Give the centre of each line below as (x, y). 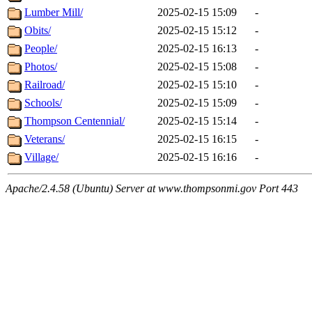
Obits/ (38, 31)
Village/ (41, 157)
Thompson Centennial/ (75, 121)
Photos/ (41, 67)
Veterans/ (45, 139)
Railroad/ (45, 85)
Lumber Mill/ (54, 13)
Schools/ (43, 103)
